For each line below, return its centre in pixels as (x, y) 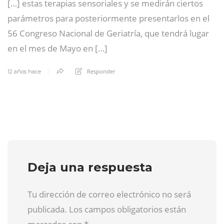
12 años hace (24, 71)
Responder (101, 71)
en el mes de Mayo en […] (57, 48)
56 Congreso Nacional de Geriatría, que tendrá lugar (108, 33)
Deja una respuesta (90, 167)
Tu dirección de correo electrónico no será (109, 194)
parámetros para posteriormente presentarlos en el (108, 18)
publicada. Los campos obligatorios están (107, 209)
